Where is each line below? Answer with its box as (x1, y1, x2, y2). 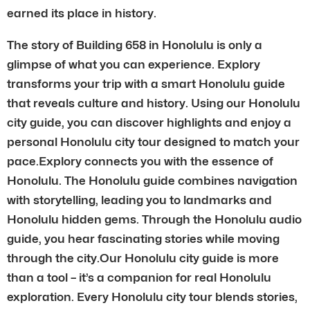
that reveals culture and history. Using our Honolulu (7, 95, 300, 110)
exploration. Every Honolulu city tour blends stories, (7, 289, 298, 304)
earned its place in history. (7, 6, 156, 20)
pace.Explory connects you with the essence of (7, 154, 273, 168)
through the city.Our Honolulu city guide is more (7, 250, 279, 265)
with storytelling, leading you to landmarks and (7, 192, 272, 207)
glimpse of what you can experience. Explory (7, 57, 260, 71)
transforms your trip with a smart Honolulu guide (7, 76, 285, 91)
